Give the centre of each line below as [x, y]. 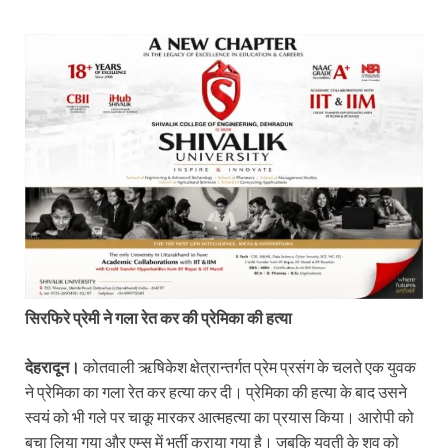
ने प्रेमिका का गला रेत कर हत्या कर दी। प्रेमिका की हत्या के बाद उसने [216, 392]
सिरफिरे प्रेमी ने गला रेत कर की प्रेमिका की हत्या [158, 318]
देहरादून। [52, 367]
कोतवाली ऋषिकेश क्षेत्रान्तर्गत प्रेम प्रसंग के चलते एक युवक [248, 367]
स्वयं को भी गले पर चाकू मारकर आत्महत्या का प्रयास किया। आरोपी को [219, 417]
